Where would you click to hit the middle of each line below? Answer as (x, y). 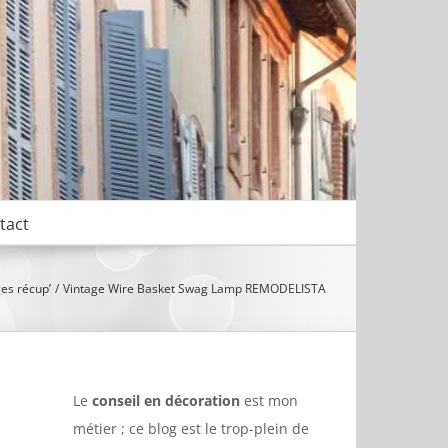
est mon (269, 400)
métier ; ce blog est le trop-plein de (191, 428)
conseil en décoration (166, 400)
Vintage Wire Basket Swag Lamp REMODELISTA (194, 288)
